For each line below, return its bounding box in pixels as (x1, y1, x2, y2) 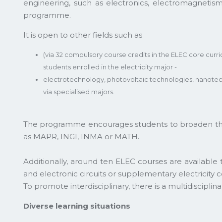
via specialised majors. (43, 87, 114, 96)
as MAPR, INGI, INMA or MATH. (23, 131, 139, 141)
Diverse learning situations (23, 201, 130, 211)
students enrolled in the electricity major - (43, 62, 178, 71)
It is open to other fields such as (23, 30, 142, 40)
